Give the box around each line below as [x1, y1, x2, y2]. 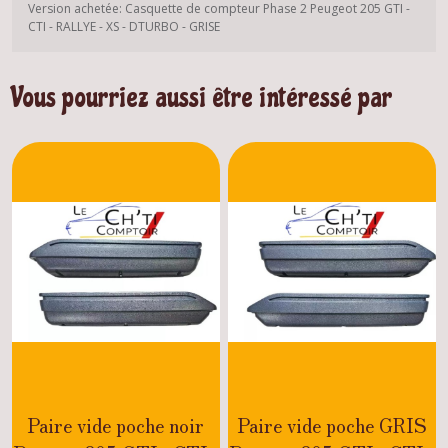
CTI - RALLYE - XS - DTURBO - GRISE [28, 17, 220, 35]
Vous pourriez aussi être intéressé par [12, 79, 392, 114]
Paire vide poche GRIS [237, 411, 427, 439]
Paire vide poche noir [27, 411, 204, 439]
